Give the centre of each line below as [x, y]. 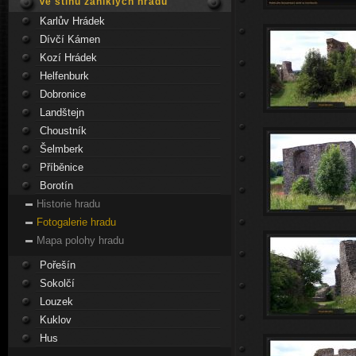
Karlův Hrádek [73, 21]
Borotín [57, 186]
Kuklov [56, 320]
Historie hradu [68, 204]
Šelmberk [62, 149]
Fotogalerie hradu [76, 222]
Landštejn [62, 112]
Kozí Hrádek [69, 58]
